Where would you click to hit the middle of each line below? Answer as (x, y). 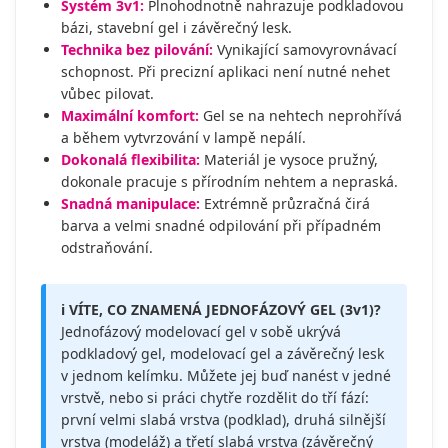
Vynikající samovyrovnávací (305, 49)
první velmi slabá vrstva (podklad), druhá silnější (223, 419)
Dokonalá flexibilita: (130, 159)
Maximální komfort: (130, 115)
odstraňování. (107, 247)
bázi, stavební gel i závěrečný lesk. (176, 27)
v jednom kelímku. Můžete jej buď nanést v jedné (226, 375)
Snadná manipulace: (130, 203)
